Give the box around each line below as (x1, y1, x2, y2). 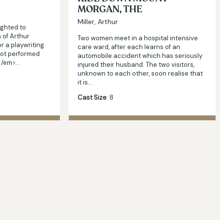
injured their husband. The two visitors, (78, 60, 194, 69)
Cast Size (78, 93, 107, 102)
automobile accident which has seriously (78, 51, 202, 60)
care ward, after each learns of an (78, 42, 180, 51)
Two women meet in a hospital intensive (78, 33, 198, 42)
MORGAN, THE (78, 3, 142, 16)
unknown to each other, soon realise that (78, 69, 203, 78)
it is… (78, 78, 92, 86)
